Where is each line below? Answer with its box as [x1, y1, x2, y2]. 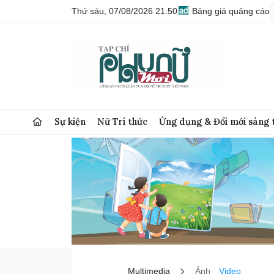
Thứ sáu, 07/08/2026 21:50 [72, 6, 177, 16]
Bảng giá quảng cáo [190, 6, 270, 16]
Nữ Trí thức [97, 116, 148, 127]
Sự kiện [54, 116, 86, 127]
